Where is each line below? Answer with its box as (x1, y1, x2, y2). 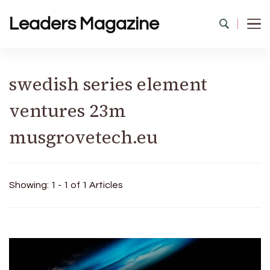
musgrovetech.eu (9, 125, 158, 149)
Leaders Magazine (9, 14, 159, 33)
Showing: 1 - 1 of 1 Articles (9, 180, 123, 190)
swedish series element (9, 72, 207, 96)
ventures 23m (9, 98, 126, 123)
